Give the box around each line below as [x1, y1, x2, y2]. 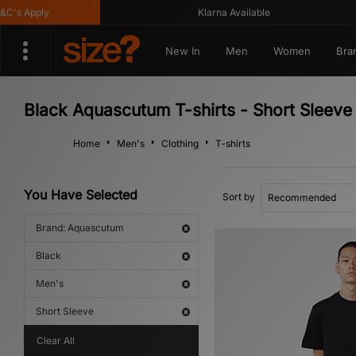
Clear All [37, 335, 75, 346]
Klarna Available [180, 6, 253, 18]
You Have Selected [24, 187, 137, 203]
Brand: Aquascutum [36, 222, 124, 234]
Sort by [222, 191, 255, 203]
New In [164, 44, 200, 57]
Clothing [161, 137, 199, 149]
